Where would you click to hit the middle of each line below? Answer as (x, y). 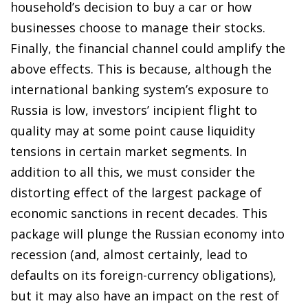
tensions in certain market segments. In (129, 151)
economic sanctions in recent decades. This (139, 213)
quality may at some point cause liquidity (133, 130)
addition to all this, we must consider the (133, 172)
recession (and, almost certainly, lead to (129, 254)
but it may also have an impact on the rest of (145, 295)
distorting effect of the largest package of (136, 192)
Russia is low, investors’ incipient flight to (134, 110)
